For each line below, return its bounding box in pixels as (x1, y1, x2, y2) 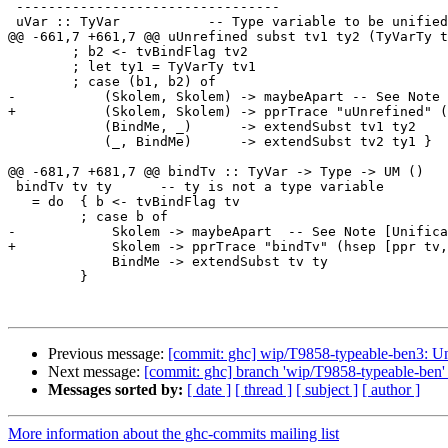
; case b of (8, 209, 80, 225)
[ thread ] (235, 381, 292, 399)
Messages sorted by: (48, 381, 183, 399)
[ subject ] (296, 381, 358, 399)
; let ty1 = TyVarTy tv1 (8, 59, 72, 75)
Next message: (48, 363, 144, 381)
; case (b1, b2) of (8, 74, 72, 90)
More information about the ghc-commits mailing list (8, 425, 339, 443)
